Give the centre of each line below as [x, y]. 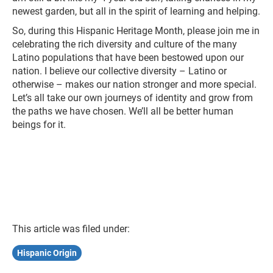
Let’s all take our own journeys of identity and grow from [133, 98]
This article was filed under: [71, 229]
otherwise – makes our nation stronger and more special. [134, 84]
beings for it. [39, 125]
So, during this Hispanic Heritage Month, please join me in [136, 31]
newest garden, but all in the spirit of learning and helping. [136, 11]
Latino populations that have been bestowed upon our [128, 58]
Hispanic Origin [47, 253]
